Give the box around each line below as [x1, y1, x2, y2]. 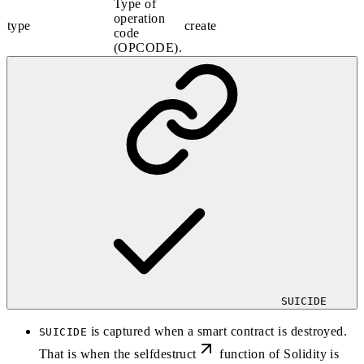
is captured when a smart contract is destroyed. [87, 324, 348, 339]
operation [114, 11, 166, 25]
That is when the [39, 347, 135, 362]
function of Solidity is [215, 347, 340, 362]
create [184, 18, 217, 32]
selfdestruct [134, 347, 197, 362]
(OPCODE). [114, 40, 183, 54]
